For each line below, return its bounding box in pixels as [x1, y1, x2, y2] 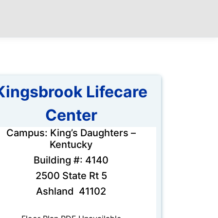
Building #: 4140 [34, 154, 109, 166]
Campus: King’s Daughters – [6, 127, 136, 139]
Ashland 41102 [36, 185, 106, 198]
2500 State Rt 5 [35, 170, 107, 182]
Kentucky [50, 139, 92, 151]
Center [45, 106, 97, 125]
